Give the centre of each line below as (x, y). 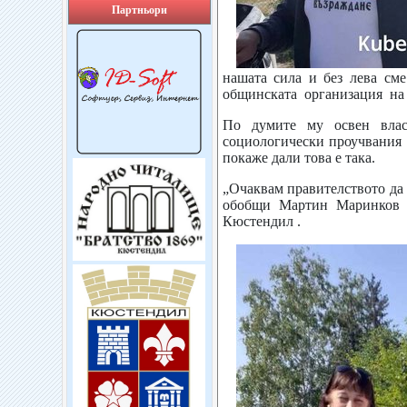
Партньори (139, 10)
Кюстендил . (261, 221)
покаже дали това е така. (298, 158)
